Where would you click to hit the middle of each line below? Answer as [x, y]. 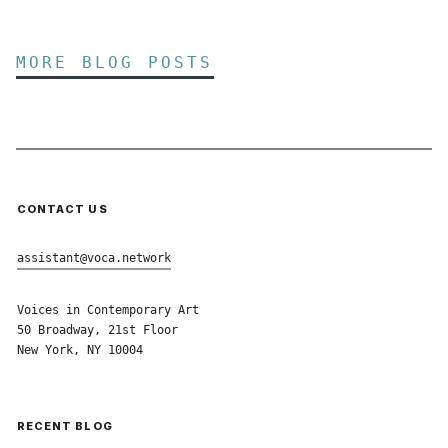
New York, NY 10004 [79, 350]
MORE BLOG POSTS [114, 63]
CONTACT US [62, 209]
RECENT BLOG [64, 425]
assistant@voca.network [93, 258]
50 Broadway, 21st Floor [97, 330]
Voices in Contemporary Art [107, 310]
